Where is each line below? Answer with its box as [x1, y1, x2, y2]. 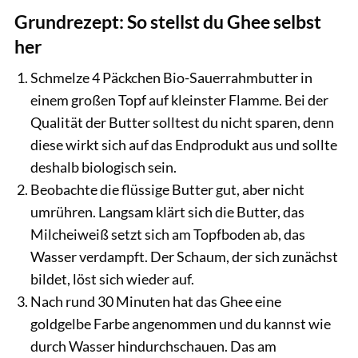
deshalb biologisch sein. [30, 157, 177, 176]
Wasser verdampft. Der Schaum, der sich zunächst [30, 247, 338, 265]
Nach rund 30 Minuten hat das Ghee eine [30, 292, 281, 310]
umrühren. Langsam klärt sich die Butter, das [30, 202, 304, 221]
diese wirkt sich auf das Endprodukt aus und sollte [30, 135, 337, 153]
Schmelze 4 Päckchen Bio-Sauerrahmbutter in [30, 68, 312, 86]
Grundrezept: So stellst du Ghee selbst [14, 10, 321, 33]
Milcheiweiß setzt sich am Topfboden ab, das [30, 225, 305, 243]
